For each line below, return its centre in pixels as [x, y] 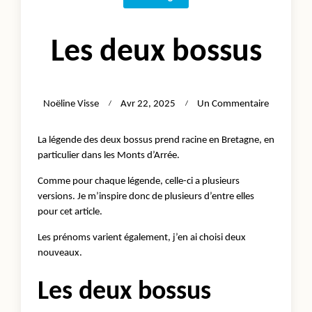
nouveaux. [60, 253]
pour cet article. [70, 212]
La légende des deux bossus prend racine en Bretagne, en [156, 140]
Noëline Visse [71, 104]
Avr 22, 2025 [148, 104]
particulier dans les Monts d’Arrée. [109, 155]
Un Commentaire [233, 104]
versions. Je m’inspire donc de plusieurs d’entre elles [146, 196]
